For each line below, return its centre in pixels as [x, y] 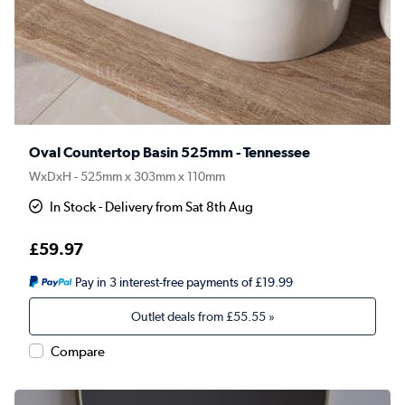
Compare [78, 352]
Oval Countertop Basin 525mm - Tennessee [170, 153]
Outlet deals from [178, 317]
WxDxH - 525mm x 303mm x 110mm [127, 177]
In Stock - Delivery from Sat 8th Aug [152, 207]
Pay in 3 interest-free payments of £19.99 [184, 283]
